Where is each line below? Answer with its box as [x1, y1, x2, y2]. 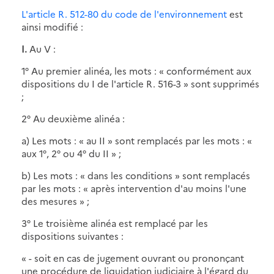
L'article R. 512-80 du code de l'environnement [21, 7, 227, 20]
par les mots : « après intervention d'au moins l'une [21, 181, 246, 194]
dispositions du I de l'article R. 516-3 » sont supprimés [21, 76, 259, 90]
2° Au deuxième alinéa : [21, 111, 125, 125]
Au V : [27, 42, 56, 55]
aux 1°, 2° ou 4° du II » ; [21, 146, 121, 160]
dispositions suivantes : [21, 229, 124, 242]
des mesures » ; [21, 194, 89, 207]
